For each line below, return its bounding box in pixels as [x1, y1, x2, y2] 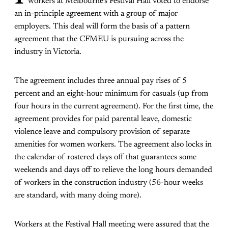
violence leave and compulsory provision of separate [14, 127, 190, 136]
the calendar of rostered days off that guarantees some [14, 153, 196, 161]
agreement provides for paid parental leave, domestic [14, 115, 192, 123]
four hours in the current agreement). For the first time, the [14, 102, 213, 110]
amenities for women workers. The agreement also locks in [14, 140, 212, 149]
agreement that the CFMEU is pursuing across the [14, 35, 184, 43]
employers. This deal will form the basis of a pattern [14, 22, 190, 31]
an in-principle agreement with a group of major [14, 9, 178, 18]
